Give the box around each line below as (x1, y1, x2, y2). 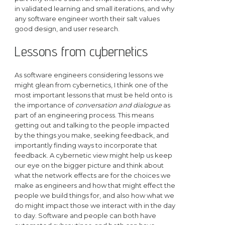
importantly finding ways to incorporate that (14, 141, 157, 149)
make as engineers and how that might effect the (14, 181, 175, 189)
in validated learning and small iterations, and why (14, 4, 174, 13)
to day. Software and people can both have (14, 211, 156, 219)
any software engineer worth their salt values (14, 14, 160, 23)
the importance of (14, 100, 75, 109)
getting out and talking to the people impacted (14, 121, 169, 129)
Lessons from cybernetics (14, 42, 148, 59)
